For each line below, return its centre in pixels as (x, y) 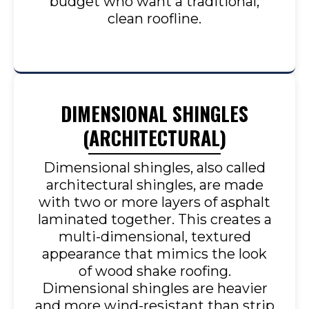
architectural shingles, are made (154, 185)
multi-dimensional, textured (154, 237)
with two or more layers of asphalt (154, 202)
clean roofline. (154, 19)
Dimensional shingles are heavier (154, 289)
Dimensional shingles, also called (154, 168)
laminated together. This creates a (154, 220)
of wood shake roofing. (154, 271)
